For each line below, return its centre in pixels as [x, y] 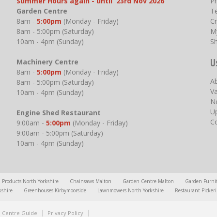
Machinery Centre [50, 62]
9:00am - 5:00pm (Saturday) [61, 133]
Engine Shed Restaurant [58, 113]
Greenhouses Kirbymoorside [55, 191]
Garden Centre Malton [148, 181]
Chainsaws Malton [91, 181]
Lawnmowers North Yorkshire [131, 191]
